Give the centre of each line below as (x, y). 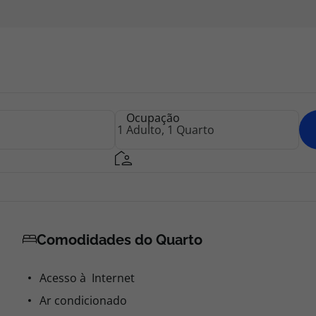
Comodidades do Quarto (120, 240)
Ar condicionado (83, 300)
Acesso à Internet (87, 278)
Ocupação (153, 118)
